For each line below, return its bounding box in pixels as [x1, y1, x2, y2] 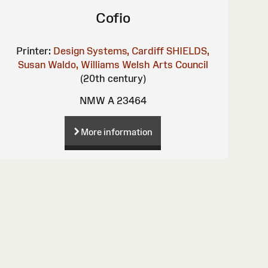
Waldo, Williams [47, 59, 120, 70]
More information [81, 126, 153, 137]
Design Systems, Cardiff [53, 45, 165, 56]
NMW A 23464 [79, 95, 147, 106]
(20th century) [80, 72, 146, 84]
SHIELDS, [166, 45, 210, 56]
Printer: [16, 45, 51, 56]
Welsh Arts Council [121, 59, 208, 70]
